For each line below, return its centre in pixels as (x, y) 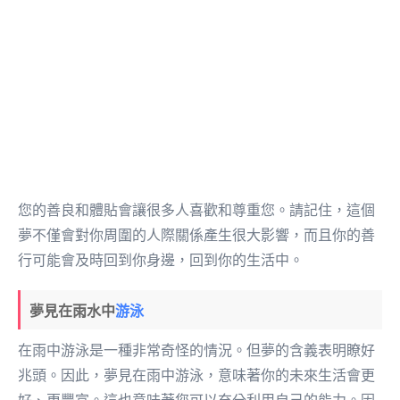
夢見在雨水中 (72, 311)
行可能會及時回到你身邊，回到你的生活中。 (161, 260)
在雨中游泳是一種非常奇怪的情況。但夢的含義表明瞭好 (196, 350)
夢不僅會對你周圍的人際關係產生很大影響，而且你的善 (196, 235)
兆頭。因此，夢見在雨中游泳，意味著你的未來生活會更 (196, 375)
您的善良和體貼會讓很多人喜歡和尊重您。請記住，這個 (196, 210)
